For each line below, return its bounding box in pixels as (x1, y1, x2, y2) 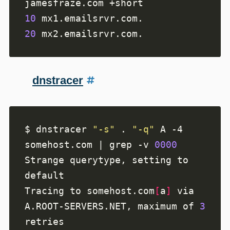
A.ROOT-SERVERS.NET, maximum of (25, 201, 200, 212)
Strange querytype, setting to (25, 155, 188, 166)
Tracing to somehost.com (25, 185, 155, 197)
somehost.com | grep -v (25, 139, 155, 150)
